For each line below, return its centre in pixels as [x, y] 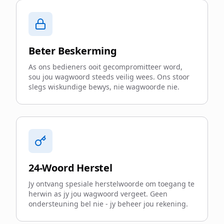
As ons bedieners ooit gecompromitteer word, [105, 67]
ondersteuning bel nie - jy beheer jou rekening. [108, 204]
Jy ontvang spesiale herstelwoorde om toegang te [111, 184]
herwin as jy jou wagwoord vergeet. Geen [98, 194]
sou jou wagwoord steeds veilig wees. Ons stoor [109, 77]
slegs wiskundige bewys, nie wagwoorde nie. [104, 87]
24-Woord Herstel [70, 168]
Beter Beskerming [73, 51]
